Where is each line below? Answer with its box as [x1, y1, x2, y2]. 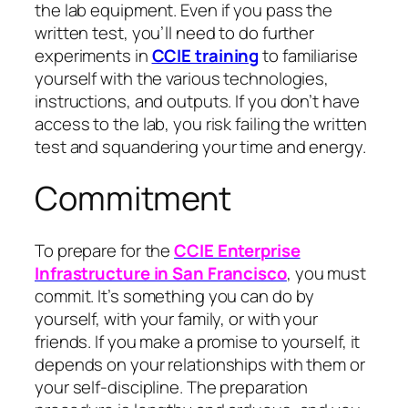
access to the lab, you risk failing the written [35, 112, 368, 137]
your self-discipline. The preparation [35, 374, 309, 399]
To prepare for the [35, 238, 175, 262]
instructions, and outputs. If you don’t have [35, 89, 360, 114]
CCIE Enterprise [174, 238, 301, 262]
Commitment [35, 176, 231, 221]
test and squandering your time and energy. [35, 135, 366, 159]
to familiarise [259, 44, 358, 68]
